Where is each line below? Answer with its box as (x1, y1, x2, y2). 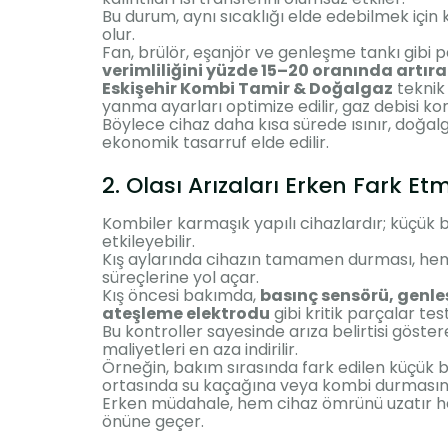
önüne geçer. (102, 409, 204, 433)
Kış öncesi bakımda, (102, 283, 260, 307)
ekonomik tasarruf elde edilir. (102, 130, 329, 154)
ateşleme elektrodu (102, 301, 270, 325)
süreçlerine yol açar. (102, 265, 259, 289)
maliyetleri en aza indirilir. (102, 337, 298, 361)
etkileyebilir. (102, 229, 195, 253)
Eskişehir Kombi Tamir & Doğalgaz (102, 76, 393, 100)
